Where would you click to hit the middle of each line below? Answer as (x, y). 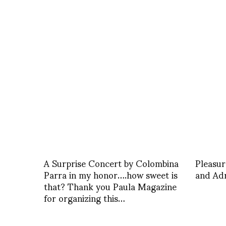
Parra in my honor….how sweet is (111, 175)
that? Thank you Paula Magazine (110, 186)
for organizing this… (84, 198)
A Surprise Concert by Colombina (111, 163)
